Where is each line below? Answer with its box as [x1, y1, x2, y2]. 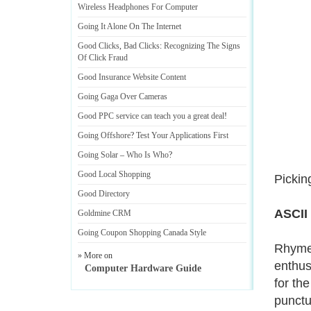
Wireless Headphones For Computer [78, 2, 198, 12]
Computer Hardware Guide [85, 263, 201, 274]
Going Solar [78, 150, 118, 160]
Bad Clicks [124, 41, 160, 51]
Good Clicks [78, 41, 119, 51]
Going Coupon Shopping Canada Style [78, 228, 206, 237]
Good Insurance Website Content [78, 72, 186, 82]
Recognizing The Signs [164, 41, 240, 51]
